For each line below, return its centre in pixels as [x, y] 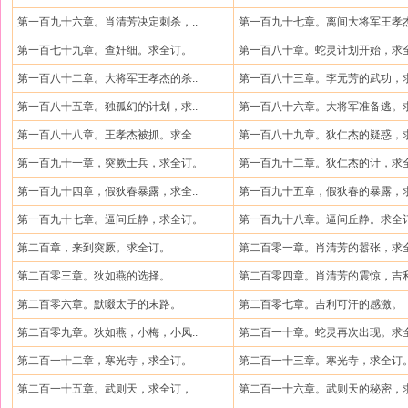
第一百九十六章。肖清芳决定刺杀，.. [107, 22]
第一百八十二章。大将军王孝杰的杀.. [107, 78]
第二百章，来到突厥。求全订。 [94, 248]
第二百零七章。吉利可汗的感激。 [321, 304]
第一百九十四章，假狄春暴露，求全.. [107, 191]
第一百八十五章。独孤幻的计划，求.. [107, 107]
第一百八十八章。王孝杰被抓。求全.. [107, 135]
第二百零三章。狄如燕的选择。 [94, 276]
